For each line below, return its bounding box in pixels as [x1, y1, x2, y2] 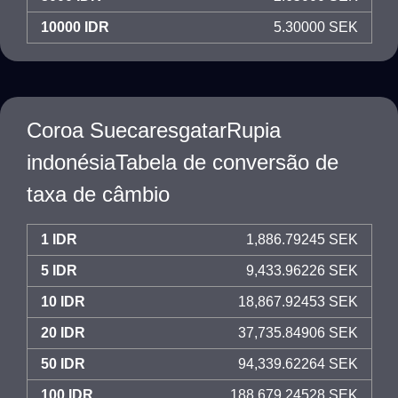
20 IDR [41, 325, 85, 340]
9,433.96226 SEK [246, 263, 358, 278]
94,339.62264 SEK [238, 356, 358, 371]
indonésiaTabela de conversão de [27, 150, 338, 174]
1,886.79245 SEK [246, 232, 358, 247]
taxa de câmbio [27, 182, 170, 206]
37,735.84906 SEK [238, 325, 358, 340]
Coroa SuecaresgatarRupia [27, 118, 281, 142]
